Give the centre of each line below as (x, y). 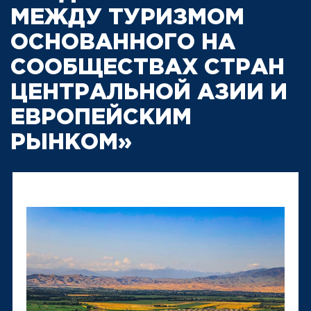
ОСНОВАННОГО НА (123, 43)
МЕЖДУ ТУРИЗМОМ (127, 18)
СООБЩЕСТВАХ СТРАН (148, 68)
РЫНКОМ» (71, 143)
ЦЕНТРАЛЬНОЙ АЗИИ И (149, 93)
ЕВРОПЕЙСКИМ (101, 118)
